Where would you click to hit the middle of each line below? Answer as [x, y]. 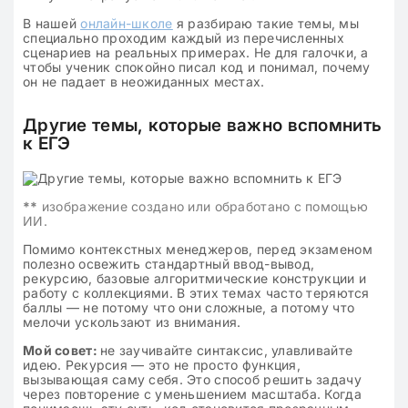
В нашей [52, 23]
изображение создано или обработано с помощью [203, 206]
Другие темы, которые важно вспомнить [203, 125]
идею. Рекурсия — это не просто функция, [162, 365]
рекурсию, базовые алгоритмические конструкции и [195, 278]
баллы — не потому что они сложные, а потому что [189, 307]
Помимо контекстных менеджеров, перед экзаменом [198, 249]
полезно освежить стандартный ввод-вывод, [169, 264]
